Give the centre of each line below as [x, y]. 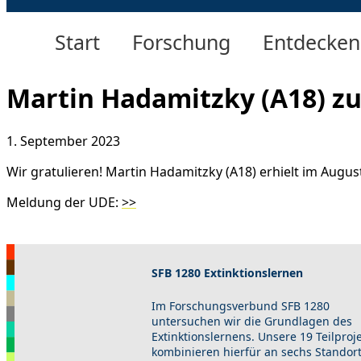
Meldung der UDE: [64, 203]
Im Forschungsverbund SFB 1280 [241, 305]
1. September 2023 [63, 141]
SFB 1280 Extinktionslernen [228, 272]
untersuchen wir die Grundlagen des [252, 321]
